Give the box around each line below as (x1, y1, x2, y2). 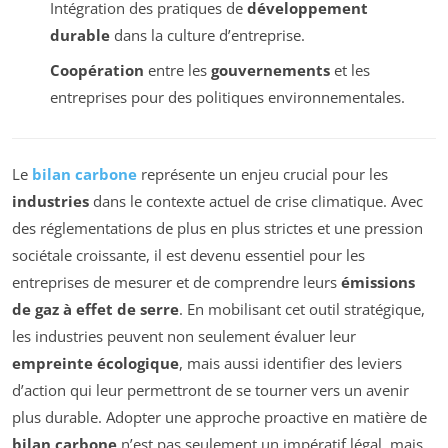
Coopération (49, 59, 144, 80)
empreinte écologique (12, 353, 179, 374)
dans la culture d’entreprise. (109, 25, 305, 46)
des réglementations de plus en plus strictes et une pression (12, 218, 423, 239)
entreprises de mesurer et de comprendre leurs (12, 272, 341, 293)
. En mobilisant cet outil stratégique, (179, 299, 425, 320)
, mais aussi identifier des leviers (179, 353, 402, 374)
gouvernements (210, 59, 330, 80)
